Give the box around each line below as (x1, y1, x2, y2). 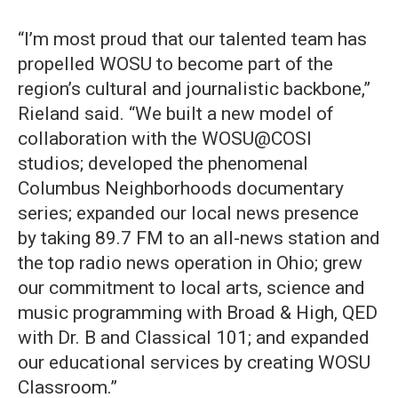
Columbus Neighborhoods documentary (18, 178, 344, 200)
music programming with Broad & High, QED (18, 302, 378, 324)
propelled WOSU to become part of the (18, 53, 333, 76)
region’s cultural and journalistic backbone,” (18, 78, 370, 100)
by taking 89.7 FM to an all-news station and (18, 227, 380, 250)
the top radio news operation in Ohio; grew (18, 252, 362, 275)
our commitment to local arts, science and (18, 277, 365, 299)
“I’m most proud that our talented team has (18, 28, 367, 51)
